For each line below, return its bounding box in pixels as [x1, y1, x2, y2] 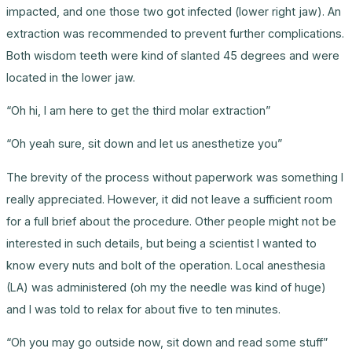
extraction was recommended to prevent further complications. [6, 26, 344, 40]
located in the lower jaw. [6, 70, 135, 84]
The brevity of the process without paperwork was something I [6, 170, 343, 184]
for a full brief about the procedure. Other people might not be [6, 214, 336, 228]
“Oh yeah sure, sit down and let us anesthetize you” [6, 137, 282, 151]
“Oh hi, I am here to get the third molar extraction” [6, 104, 270, 118]
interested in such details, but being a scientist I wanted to [6, 236, 317, 250]
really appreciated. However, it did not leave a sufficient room [6, 192, 332, 206]
